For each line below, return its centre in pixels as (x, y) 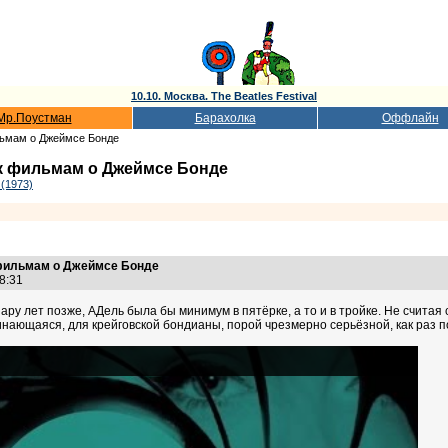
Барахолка (225, 118)
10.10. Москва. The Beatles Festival (224, 96)
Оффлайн (410, 118)
